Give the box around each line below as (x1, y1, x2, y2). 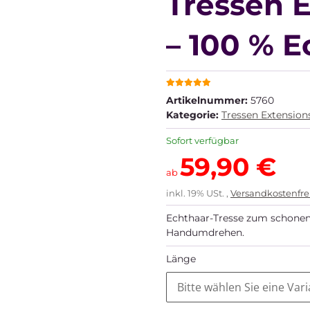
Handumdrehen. (166, 226, 244, 239)
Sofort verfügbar (166, 134, 239, 146)
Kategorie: (166, 108, 221, 121)
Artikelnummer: (166, 93, 250, 107)
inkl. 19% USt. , (166, 187, 230, 199)
